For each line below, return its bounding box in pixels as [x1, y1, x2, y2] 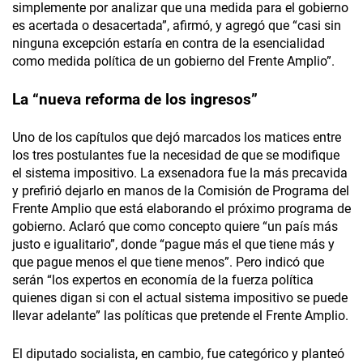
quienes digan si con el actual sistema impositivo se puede [12, 290, 348, 306]
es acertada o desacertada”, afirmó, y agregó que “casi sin [12, 18, 341, 34]
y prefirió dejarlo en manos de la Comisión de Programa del [12, 183, 349, 199]
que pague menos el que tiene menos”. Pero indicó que [12, 254, 324, 271]
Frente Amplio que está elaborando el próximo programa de [12, 201, 351, 217]
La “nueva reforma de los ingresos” [12, 90, 258, 109]
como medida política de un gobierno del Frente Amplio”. [12, 53, 335, 70]
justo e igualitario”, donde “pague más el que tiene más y [12, 237, 335, 253]
